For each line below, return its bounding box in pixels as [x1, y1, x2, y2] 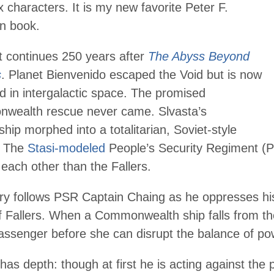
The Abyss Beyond [148, 50, 250, 64]
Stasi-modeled [28, 141, 105, 155]
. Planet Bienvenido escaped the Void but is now [1, 68, 262, 82]
